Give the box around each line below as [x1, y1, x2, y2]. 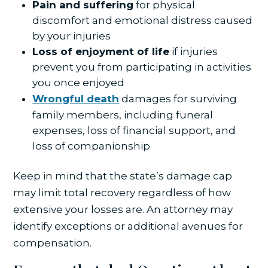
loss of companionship [32, 139, 151, 152]
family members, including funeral [32, 108, 214, 121]
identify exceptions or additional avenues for [13, 220, 243, 232]
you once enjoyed [32, 76, 125, 89]
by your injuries [32, 29, 111, 42]
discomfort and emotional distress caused [32, 14, 253, 26]
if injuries [169, 45, 218, 57]
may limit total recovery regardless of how [13, 186, 232, 199]
